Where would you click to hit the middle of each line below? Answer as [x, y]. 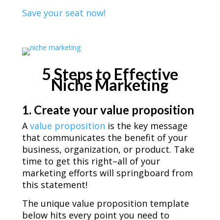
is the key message [146, 126]
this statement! [55, 185]
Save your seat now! [64, 13]
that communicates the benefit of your [105, 138]
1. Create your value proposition [108, 110]
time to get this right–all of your [91, 161]
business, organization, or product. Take [108, 150]
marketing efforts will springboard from [107, 173]
